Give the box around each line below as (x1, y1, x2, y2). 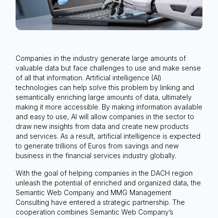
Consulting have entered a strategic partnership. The (16, 198, 185, 206)
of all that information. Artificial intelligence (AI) (16, 73, 162, 82)
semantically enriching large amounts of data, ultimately (16, 92, 192, 101)
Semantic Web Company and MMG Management (16, 188, 171, 197)
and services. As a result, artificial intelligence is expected (16, 131, 200, 140)
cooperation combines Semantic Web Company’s (16, 207, 173, 216)
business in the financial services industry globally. (16, 151, 176, 160)
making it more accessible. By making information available (16, 102, 202, 111)
